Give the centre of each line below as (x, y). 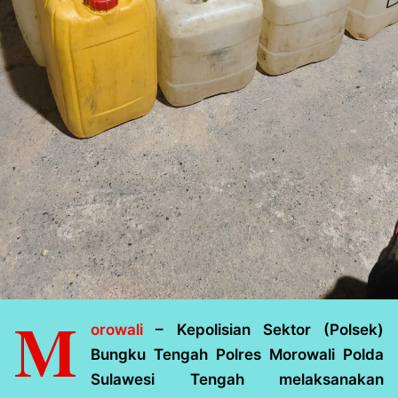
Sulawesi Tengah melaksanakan (237, 380)
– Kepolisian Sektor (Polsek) (263, 330)
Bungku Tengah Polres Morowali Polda (237, 355)
